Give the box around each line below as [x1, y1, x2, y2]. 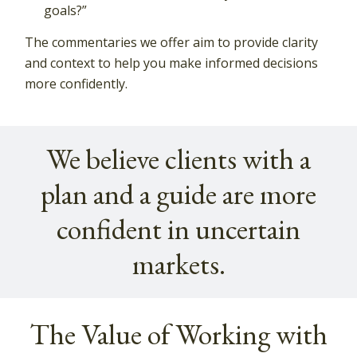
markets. [131, 245, 226, 284]
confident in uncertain [57, 210, 300, 249]
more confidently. [25, 75, 128, 93]
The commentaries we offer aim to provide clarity [25, 33, 319, 52]
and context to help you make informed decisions [25, 54, 319, 73]
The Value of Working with [29, 315, 328, 353]
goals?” [44, 2, 88, 20]
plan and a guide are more [41, 175, 316, 214]
